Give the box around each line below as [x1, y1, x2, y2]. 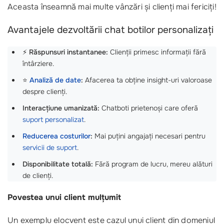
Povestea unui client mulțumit [7, 192, 121, 203]
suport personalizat [22, 115, 84, 124]
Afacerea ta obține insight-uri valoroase [83, 75, 212, 84]
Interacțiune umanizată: [22, 103, 99, 112]
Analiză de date [29, 75, 81, 84]
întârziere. [22, 59, 54, 68]
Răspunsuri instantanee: [29, 47, 108, 56]
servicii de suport [22, 143, 77, 152]
